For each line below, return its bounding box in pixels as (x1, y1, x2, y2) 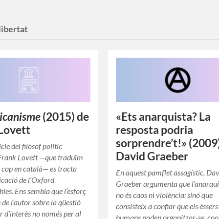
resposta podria (116, 123, 194, 137)
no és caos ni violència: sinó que (116, 190, 213, 200)
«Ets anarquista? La (116, 110, 211, 124)
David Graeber (116, 150, 189, 163)
